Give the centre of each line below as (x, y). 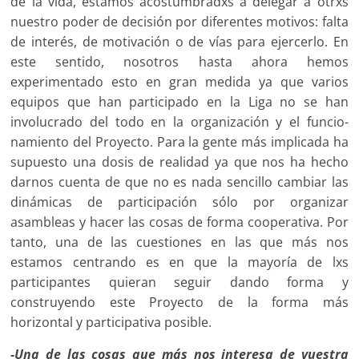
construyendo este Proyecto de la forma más (179, 303)
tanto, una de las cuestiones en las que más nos (179, 242)
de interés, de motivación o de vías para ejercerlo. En (179, 42)
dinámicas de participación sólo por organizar (179, 202)
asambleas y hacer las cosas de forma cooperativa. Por (179, 222)
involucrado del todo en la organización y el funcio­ (179, 122)
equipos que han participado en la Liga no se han (179, 102)
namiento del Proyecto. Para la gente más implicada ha (179, 142)
